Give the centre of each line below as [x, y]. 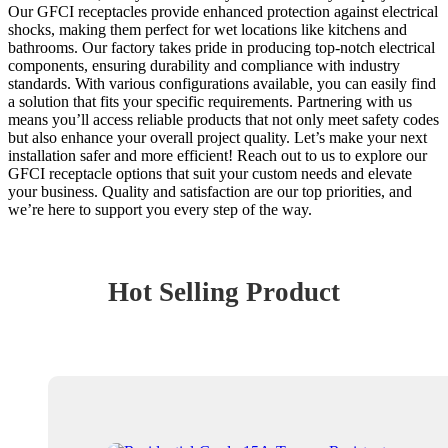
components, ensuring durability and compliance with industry [204, 65]
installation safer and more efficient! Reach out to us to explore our [217, 155]
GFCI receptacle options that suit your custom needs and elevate [210, 173]
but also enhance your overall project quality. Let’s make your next [217, 137]
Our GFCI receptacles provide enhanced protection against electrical [223, 11]
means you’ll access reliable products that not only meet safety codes [223, 119]
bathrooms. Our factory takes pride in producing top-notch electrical [221, 47]
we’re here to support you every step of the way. [160, 209]
